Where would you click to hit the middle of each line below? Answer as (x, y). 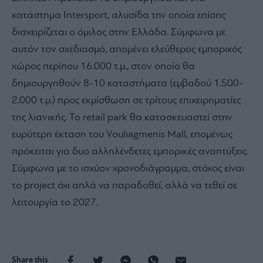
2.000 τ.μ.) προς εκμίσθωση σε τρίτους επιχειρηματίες (126, 101)
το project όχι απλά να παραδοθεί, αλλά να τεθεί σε (124, 186)
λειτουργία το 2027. (55, 203)
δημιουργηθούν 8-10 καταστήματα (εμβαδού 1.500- (127, 84)
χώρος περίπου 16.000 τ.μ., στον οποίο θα (103, 67)
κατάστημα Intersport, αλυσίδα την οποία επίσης (119, 16)
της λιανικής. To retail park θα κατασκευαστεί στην (122, 118)
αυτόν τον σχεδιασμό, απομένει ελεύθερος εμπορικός (127, 50)
